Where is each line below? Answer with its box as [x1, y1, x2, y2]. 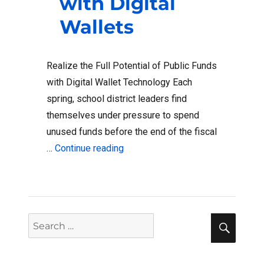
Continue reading [55, 143, 124, 154]
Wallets [60, 15, 134, 39]
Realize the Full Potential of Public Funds [47, 60, 217, 72]
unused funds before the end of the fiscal [47, 126, 217, 138]
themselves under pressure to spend [47, 110, 199, 121]
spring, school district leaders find [47, 93, 187, 105]
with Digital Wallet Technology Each [47, 77, 192, 88]
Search [28, 215, 60, 227]
